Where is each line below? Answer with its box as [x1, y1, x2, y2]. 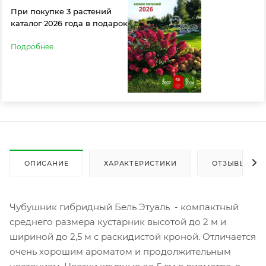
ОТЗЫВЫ [212, 159, 247, 167]
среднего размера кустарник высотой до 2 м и [9, 216, 226, 227]
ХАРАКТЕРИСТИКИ [104, 159, 177, 167]
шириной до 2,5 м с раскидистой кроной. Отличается [9, 230, 256, 242]
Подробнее [11, 42, 53, 51]
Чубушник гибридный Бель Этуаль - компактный [9, 201, 239, 213]
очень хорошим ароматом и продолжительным [9, 245, 231, 257]
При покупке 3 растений [11, 6, 112, 16]
